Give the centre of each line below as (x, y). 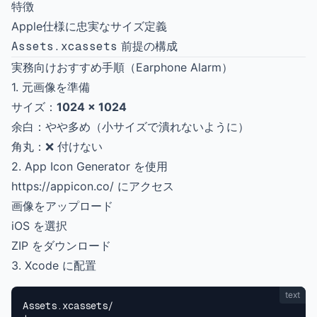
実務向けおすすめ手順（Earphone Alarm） (122, 67)
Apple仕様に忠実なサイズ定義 (89, 26)
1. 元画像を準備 (51, 87)
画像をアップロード (62, 206)
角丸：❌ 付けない (57, 146)
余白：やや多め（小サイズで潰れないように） (130, 127)
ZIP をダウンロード (61, 246)
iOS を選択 (39, 226)
